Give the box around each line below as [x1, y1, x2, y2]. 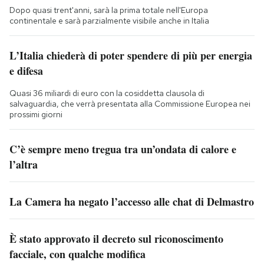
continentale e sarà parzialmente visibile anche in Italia [9, 15, 209, 27]
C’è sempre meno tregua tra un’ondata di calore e [9, 141, 236, 157]
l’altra [9, 157, 38, 173]
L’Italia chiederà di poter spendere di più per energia [9, 48, 252, 64]
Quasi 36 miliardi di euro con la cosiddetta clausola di [9, 88, 204, 99]
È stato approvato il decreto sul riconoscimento [9, 231, 223, 247]
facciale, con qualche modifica [9, 246, 146, 262]
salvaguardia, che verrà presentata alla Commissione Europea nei [9, 98, 250, 110]
